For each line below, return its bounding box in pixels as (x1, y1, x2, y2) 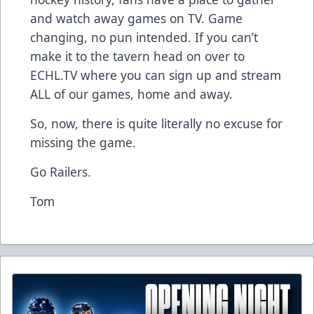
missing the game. (30, 133, 136, 151)
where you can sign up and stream (77, 66, 281, 83)
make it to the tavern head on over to (30, 47, 245, 64)
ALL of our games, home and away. (30, 85, 233, 102)
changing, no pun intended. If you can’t (30, 28, 258, 46)
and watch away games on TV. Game (30, 9, 243, 27)
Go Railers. (30, 163, 91, 180)
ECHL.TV (30, 66, 77, 83)
